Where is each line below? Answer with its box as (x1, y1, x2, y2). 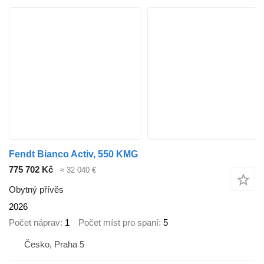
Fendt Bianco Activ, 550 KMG (9, 148, 138, 159)
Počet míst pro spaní (78, 217, 159, 227)
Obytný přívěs (9, 184, 64, 195)
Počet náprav (9, 217, 60, 227)
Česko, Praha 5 (24, 239, 84, 250)
